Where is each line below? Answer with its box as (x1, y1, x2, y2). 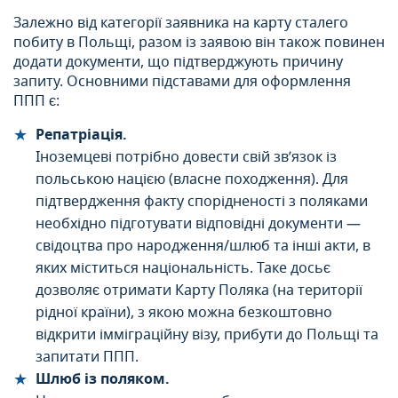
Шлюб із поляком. (36, 368, 170, 390)
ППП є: (13, 90, 60, 112)
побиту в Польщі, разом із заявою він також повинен (13, 31, 385, 53)
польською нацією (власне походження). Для (36, 168, 348, 190)
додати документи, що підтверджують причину (13, 51, 343, 73)
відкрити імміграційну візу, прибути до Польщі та (36, 323, 378, 346)
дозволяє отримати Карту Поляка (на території (36, 279, 362, 301)
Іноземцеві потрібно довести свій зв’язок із (36, 146, 337, 168)
